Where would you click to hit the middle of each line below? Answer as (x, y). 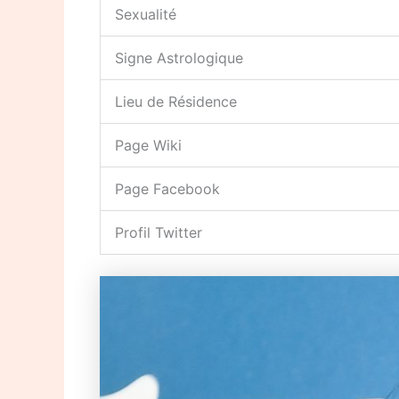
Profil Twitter (159, 233)
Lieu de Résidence (176, 102)
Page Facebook (167, 189)
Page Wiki (148, 146)
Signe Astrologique (179, 58)
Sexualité (146, 15)
